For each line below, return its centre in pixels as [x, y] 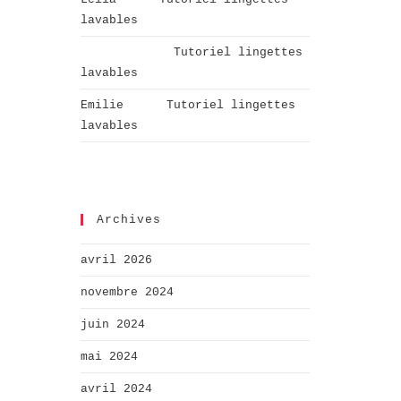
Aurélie [106, 52]
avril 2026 [116, 260]
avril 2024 [116, 388]
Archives [129, 219]
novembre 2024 [127, 292]
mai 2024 [109, 356]
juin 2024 [113, 324]
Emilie [102, 105]
